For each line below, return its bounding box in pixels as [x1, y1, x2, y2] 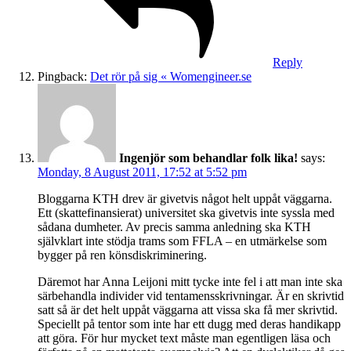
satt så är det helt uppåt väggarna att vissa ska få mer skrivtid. [38, 302, 338, 317]
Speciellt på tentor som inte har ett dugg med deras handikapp [38, 317, 341, 331]
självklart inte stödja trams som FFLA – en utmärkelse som [38, 233, 327, 248]
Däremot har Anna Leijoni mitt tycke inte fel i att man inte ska [38, 274, 342, 288]
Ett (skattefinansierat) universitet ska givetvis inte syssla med [38, 205, 335, 219]
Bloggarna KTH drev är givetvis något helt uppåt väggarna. [38, 191, 332, 205]
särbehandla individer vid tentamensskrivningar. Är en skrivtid [38, 288, 344, 302]
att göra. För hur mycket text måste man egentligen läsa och [38, 331, 331, 345]
